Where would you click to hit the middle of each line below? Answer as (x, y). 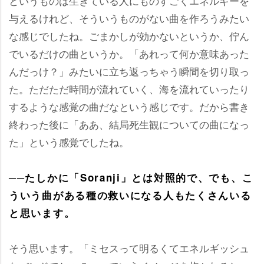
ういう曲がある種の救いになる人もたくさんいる (130, 195)
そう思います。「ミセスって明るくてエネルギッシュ (129, 248)
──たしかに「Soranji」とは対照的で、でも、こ (131, 177)
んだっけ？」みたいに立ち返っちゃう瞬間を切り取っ (129, 71)
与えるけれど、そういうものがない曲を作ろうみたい (129, 18)
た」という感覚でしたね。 (69, 142)
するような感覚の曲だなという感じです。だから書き (129, 106)
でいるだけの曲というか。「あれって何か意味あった (129, 53)
